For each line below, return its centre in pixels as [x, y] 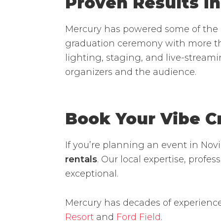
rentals [81, 159]
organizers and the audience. [131, 72]
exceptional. [92, 173]
